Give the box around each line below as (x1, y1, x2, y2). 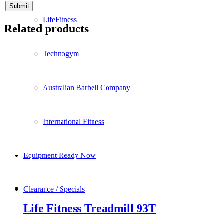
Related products (4, 22, 89, 35)
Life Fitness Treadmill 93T (23, 201, 156, 215)
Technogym (43, 49, 79, 58)
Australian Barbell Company (43, 83, 130, 92)
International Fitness (43, 117, 104, 125)
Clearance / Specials (23, 185, 85, 193)
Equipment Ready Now (23, 151, 96, 159)
